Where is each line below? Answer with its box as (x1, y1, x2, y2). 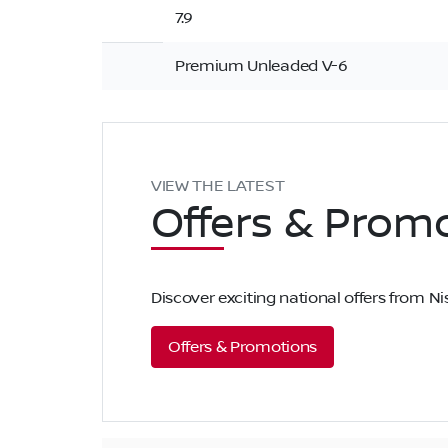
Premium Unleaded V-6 (175, 57, 348, 75)
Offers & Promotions (168, 337, 317, 356)
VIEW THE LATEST (151, 176, 285, 195)
